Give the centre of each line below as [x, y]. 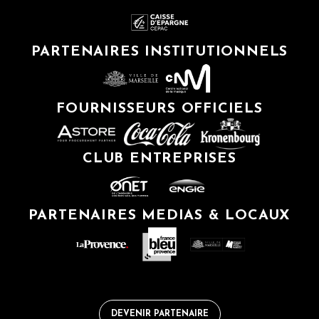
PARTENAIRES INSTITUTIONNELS [159, 52]
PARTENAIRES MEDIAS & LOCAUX [159, 216]
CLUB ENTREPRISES [159, 159]
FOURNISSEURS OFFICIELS [159, 109]
